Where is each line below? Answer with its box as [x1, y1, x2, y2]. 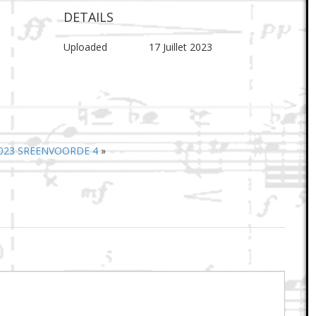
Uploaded [63, 40, 107, 54]
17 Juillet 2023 [148, 40, 212, 54]
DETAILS [63, 8, 114, 26]
